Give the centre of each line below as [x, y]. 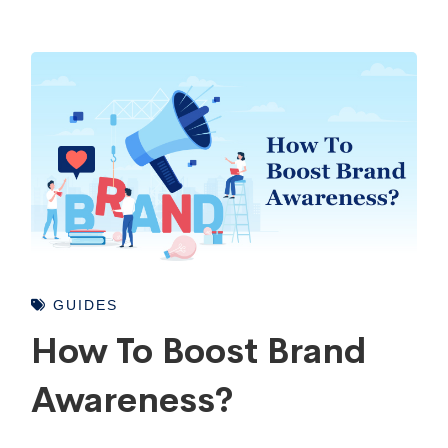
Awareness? [132, 399]
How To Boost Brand [199, 350]
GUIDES [83, 304]
